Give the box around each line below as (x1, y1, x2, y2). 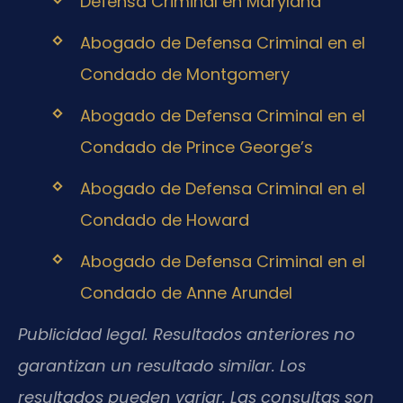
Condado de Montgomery (79, 62, 290, 85)
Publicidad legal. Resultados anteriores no (18, 323, 355, 346)
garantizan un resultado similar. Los (18, 354, 306, 378)
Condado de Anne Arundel (79, 282, 292, 305)
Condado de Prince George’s (79, 135, 313, 158)
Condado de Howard (79, 209, 249, 232)
